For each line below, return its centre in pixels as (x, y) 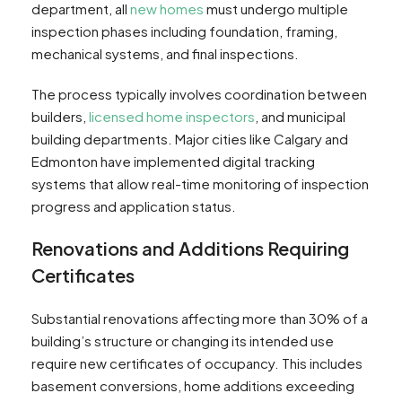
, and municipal (300, 117)
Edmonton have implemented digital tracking (173, 162)
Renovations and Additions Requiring (190, 249)
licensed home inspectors (172, 117)
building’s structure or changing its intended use (183, 341)
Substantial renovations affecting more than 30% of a (200, 319)
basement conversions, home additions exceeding (193, 386)
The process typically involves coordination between (199, 94)
